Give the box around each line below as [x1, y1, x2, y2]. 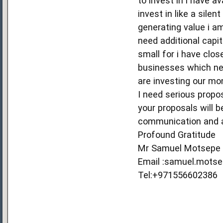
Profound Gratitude [137, 129, 216, 140]
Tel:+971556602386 [137, 169, 218, 180]
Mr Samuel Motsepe [137, 142, 221, 153]
